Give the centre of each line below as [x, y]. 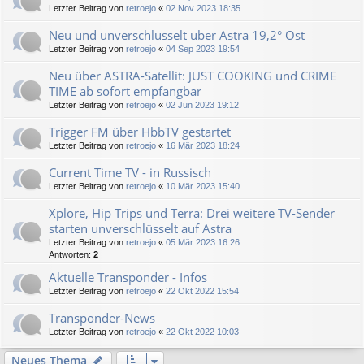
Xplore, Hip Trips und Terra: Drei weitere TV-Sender [192, 213]
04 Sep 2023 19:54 [203, 49]
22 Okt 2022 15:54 [202, 291]
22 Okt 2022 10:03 [202, 331]
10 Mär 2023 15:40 [203, 186]
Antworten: [71, 254]
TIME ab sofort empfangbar [125, 91]
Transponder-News [102, 318]
